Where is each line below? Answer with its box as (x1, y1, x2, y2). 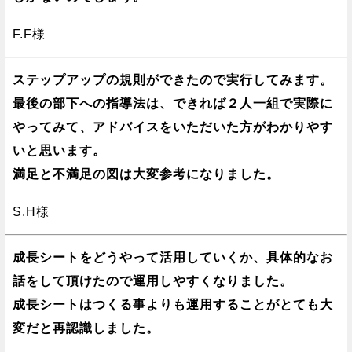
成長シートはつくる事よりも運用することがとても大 (13, 298, 333, 312)
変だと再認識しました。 (13, 321, 159, 335)
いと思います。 (13, 144, 106, 158)
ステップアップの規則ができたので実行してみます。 (13, 73, 333, 87)
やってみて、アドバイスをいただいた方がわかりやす (13, 120, 333, 134)
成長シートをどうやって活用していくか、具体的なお (13, 251, 333, 265)
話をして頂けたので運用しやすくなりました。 (13, 274, 293, 288)
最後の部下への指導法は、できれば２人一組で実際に (13, 97, 333, 111)
